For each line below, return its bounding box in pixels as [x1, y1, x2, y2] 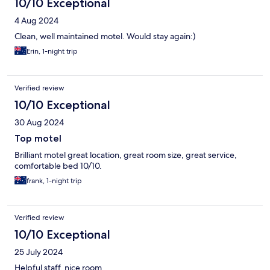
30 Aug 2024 [14, 117, 64, 128]
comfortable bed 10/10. [14, 160, 102, 172]
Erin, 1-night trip [27, 46, 78, 57]
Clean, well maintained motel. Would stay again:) [14, 31, 195, 42]
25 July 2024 [14, 246, 63, 258]
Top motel [14, 133, 61, 145]
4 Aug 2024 [14, 15, 58, 27]
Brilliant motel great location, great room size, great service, [14, 149, 237, 161]
